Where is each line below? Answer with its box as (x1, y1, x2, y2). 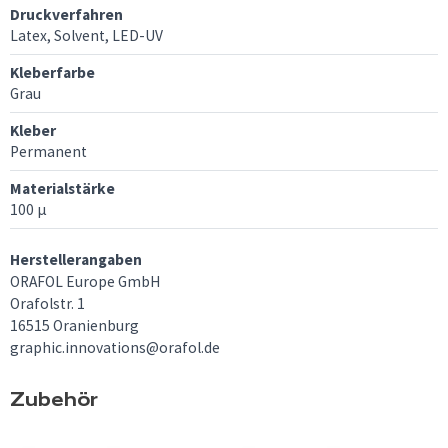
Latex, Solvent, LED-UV (10, 26, 163, 46)
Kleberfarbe (10, 63, 95, 83)
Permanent (10, 142, 87, 162)
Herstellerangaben (10, 249, 142, 269)
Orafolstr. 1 (10, 293, 85, 313)
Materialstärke (10, 179, 115, 199)
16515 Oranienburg (10, 315, 139, 335)
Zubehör (10, 386, 98, 411)
